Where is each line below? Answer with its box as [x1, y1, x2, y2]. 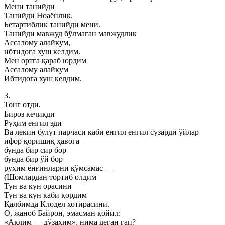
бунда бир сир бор [4, 146, 66, 154]
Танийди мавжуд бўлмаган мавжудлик [4, 29, 137, 38]
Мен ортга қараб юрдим [4, 56, 86, 65]
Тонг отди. [4, 100, 41, 109]
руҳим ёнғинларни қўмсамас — [4, 164, 113, 172]
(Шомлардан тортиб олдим [4, 173, 96, 181]
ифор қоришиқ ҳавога [4, 137, 79, 145]
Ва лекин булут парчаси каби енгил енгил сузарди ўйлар [4, 128, 199, 136]
